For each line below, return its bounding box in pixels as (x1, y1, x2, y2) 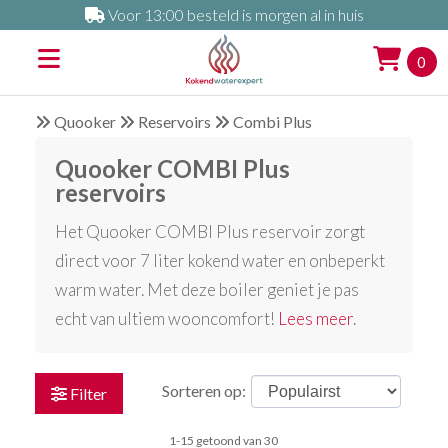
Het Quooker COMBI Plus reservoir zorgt (55, 221, 366, 243)
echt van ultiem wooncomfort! (55, 308, 279, 330)
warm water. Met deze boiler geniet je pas (55, 279, 360, 301)
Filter (67, 384, 108, 404)
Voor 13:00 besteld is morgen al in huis (104, 5, 364, 24)
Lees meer (278, 308, 354, 330)
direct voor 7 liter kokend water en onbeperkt (55, 250, 386, 272)
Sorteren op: (161, 381, 246, 401)
